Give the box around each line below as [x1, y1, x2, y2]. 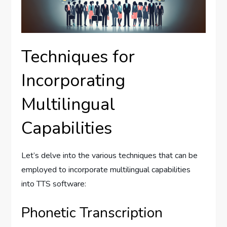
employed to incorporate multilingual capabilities [21, 164, 191, 175]
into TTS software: [21, 178, 87, 190]
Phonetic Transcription [21, 203, 163, 222]
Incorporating [21, 68, 126, 92]
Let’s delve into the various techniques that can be [21, 149, 198, 161]
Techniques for [21, 45, 135, 68]
